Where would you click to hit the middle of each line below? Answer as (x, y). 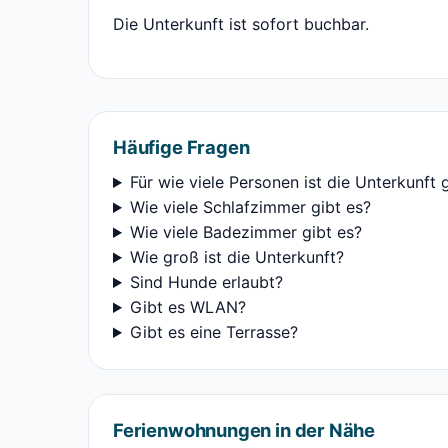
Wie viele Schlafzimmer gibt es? (250, 207)
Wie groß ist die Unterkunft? (236, 257)
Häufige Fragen (181, 147)
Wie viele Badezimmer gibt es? (245, 232)
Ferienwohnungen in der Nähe (244, 430)
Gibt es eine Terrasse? (213, 332)
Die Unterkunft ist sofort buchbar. (241, 24)
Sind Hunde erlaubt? (206, 282)
